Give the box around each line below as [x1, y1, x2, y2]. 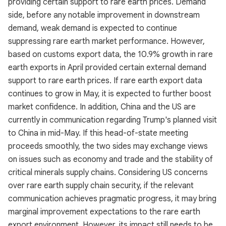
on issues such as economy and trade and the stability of [8, 154, 213, 164]
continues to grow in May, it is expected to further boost [8, 89, 211, 99]
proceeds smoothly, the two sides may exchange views [8, 141, 208, 151]
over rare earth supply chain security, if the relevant [8, 181, 194, 191]
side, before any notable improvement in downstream [8, 10, 200, 20]
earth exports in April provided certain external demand [8, 63, 206, 73]
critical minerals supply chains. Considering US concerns [8, 167, 208, 178]
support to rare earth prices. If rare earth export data [8, 76, 202, 86]
